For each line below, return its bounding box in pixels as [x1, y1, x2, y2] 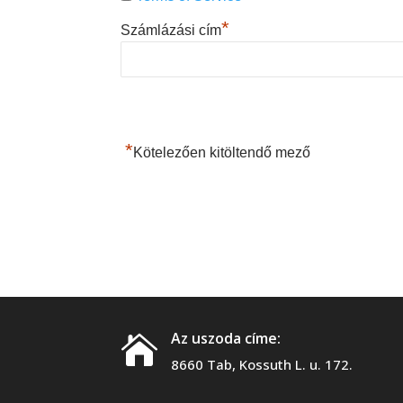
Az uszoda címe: [170, 328, 281, 349]
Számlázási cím [121, 22, 222, 39]
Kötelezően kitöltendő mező [133, 145, 311, 161]
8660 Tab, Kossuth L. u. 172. [170, 355, 353, 374]
